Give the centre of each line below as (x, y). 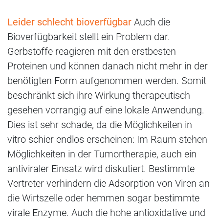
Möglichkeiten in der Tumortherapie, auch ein (102, 154)
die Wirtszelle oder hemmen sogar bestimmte (103, 198)
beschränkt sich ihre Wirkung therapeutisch (99, 95)
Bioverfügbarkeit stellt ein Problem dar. (89, 36)
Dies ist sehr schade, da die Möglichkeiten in (100, 124)
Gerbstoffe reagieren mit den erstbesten (92, 51)
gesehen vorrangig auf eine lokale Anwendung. (106, 110)
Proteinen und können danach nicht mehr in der (108, 66)
